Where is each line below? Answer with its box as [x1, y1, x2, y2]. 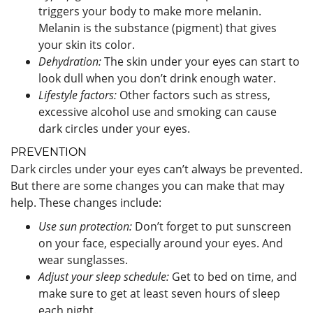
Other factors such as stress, [117, 87, 270, 103]
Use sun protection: [38, 218, 132, 234]
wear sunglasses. [38, 252, 128, 268]
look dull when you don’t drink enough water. [38, 70, 276, 86]
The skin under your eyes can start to [101, 53, 300, 69]
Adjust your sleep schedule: [38, 268, 169, 284]
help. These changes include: [10, 194, 161, 210]
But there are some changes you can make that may [10, 177, 284, 194]
